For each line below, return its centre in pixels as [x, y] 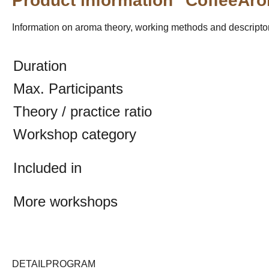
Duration [40, 66]
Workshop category [75, 134]
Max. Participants [68, 89]
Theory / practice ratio [83, 111]
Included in [47, 168]
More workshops [65, 201]
